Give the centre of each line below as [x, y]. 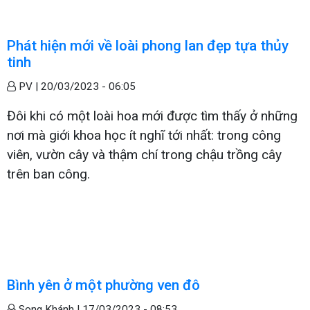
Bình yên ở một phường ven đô [103, 285]
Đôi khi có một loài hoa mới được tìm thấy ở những [152, 116]
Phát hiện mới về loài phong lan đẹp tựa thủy [148, 45]
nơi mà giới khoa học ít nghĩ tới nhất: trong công [144, 135]
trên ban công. [48, 174]
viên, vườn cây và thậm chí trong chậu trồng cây [144, 154]
